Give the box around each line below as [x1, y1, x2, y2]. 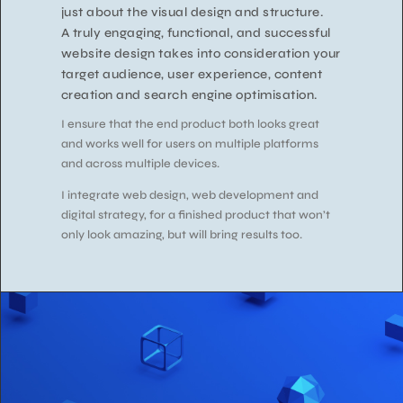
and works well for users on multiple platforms [60, 137, 318, 152]
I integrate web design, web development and [60, 188, 318, 203]
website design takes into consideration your [60, 46, 341, 62]
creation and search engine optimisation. [60, 87, 318, 103]
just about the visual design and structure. [60, 4, 324, 21]
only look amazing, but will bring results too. [60, 228, 302, 243]
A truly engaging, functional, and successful [60, 25, 331, 41]
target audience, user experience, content [60, 67, 323, 83]
